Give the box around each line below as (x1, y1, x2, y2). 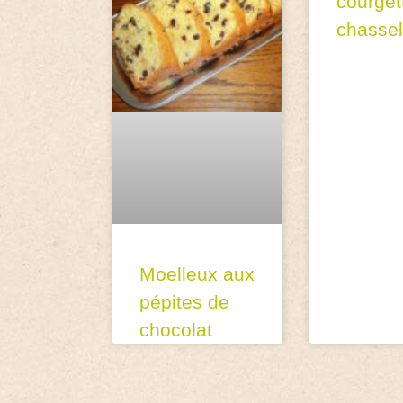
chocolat (139, 318, 213, 340)
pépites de (139, 291, 230, 312)
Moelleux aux (139, 263, 255, 284)
